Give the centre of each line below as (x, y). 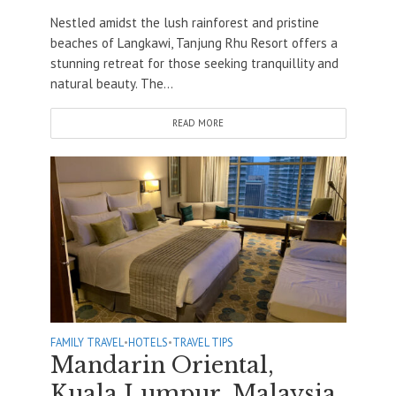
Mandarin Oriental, (162, 365)
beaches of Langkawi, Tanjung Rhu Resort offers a (194, 42)
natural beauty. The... (111, 83)
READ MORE (198, 122)
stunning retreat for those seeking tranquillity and (194, 63)
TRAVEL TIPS (202, 342)
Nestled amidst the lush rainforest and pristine (184, 22)
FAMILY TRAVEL (87, 342)
